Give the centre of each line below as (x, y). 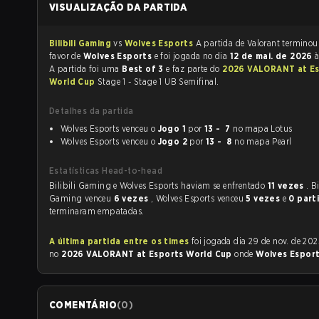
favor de (66, 56)
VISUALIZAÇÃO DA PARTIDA (119, 7)
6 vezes (132, 198)
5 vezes (264, 198)
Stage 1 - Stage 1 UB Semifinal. (158, 82)
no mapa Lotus (261, 129)
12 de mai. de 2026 (272, 56)
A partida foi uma (86, 69)
